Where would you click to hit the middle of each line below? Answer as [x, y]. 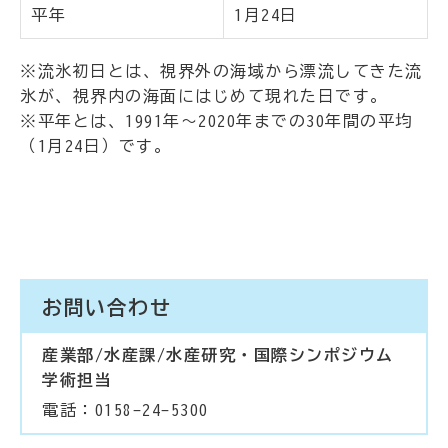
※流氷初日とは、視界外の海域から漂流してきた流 [221, 71]
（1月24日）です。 [95, 146]
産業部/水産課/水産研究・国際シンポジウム [218, 355]
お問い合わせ [106, 307]
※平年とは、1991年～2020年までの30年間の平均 [216, 121]
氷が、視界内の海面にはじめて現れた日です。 [204, 96]
